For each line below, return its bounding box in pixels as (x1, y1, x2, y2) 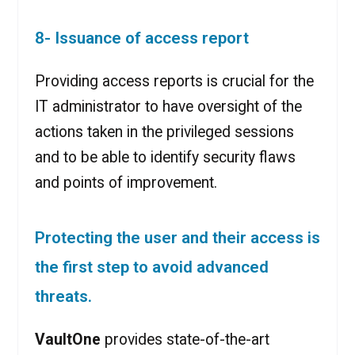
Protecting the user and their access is (34, 227, 320, 247)
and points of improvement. (34, 174, 217, 193)
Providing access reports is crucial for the (34, 72, 314, 91)
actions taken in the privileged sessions (34, 123, 294, 142)
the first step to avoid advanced (34, 257, 269, 277)
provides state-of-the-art (100, 330, 269, 349)
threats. (34, 286, 92, 306)
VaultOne (34, 330, 101, 349)
